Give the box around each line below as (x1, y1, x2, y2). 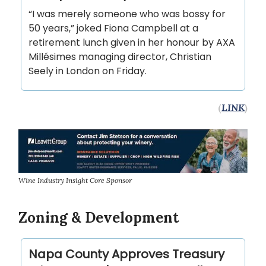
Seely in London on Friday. (28, 64, 147, 78)
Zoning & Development (18, 208, 179, 227)
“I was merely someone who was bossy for (28, 7, 226, 21)
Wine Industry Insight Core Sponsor (18, 176, 132, 185)
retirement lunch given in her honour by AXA (28, 35, 235, 49)
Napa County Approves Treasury (28, 246, 224, 263)
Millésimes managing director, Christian (28, 49, 211, 64)
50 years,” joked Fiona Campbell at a (28, 21, 198, 35)
